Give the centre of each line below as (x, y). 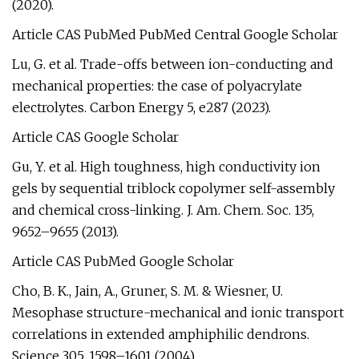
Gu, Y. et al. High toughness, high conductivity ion (166, 167)
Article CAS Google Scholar (95, 137)
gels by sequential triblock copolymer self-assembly (173, 188)
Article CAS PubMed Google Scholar (123, 261)
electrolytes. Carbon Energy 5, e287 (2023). (141, 107)
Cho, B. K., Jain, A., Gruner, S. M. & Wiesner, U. (147, 291)
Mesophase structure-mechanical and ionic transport (178, 313)
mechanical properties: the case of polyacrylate (157, 86)
